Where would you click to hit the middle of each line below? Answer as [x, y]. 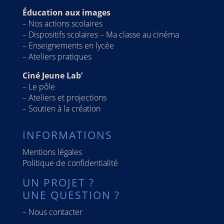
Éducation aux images [66, 12]
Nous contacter [55, 212]
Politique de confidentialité [70, 163]
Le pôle [41, 86]
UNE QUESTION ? [71, 195]
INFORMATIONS [67, 135]
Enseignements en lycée [71, 45]
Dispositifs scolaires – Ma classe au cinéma [103, 34]
